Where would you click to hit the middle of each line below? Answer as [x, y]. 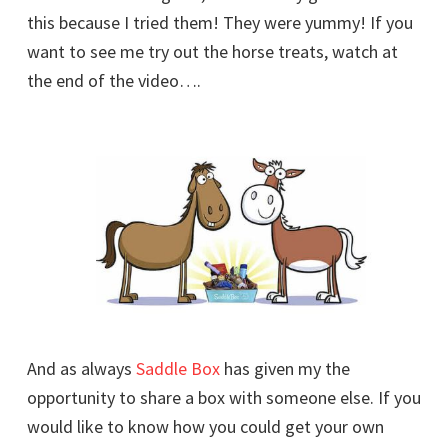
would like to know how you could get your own [205, 427]
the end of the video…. [114, 80]
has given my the [285, 369]
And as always [81, 369]
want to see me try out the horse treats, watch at [212, 51]
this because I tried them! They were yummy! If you [220, 22]
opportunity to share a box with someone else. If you [224, 398]
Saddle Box [178, 369]
